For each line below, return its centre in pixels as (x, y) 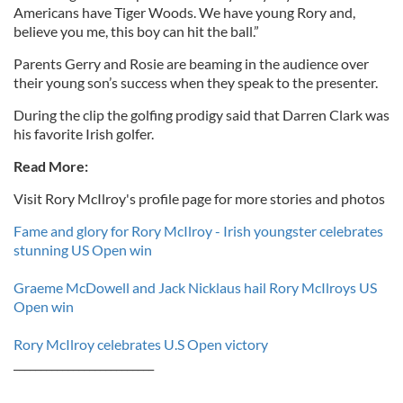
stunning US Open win (83, 250)
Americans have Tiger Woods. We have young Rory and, (184, 12)
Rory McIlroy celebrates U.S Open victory (141, 344)
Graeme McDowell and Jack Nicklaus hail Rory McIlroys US (195, 287)
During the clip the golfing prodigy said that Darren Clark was (201, 115)
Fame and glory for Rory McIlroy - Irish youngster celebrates (198, 231)
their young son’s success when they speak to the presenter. (196, 82)
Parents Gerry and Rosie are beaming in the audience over (191, 63)
